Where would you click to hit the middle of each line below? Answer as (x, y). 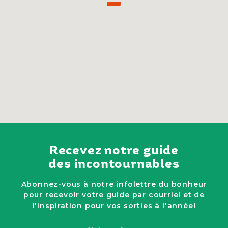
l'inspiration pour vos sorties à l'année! (114, 205)
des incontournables (114, 164)
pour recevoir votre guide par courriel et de (114, 195)
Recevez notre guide (114, 150)
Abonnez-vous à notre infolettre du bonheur (114, 184)
